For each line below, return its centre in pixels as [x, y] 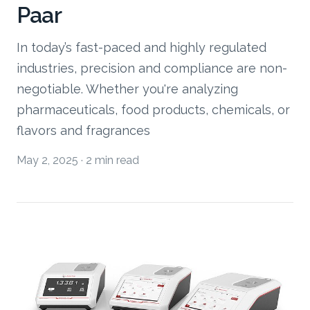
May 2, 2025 [47, 160]
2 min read [112, 160]
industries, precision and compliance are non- [152, 68]
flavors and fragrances [83, 130]
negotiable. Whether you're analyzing [127, 89]
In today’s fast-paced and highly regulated [142, 47]
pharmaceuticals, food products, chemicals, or [153, 109]
